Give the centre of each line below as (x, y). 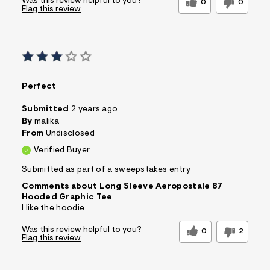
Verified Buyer (62, 150)
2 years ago (95, 109)
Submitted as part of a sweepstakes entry (106, 170)
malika (47, 121)
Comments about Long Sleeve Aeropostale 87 (122, 187)
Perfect (39, 86)
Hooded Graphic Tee (67, 197)
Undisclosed (70, 133)
